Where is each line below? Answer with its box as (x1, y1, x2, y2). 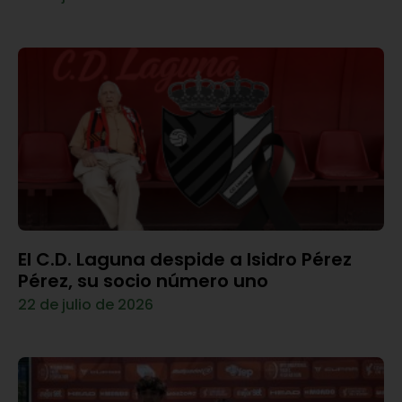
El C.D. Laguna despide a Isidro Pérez (18, 246, 352, 272)
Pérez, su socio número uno (18, 267, 268, 293)
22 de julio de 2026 (18, 293, 153, 315)
